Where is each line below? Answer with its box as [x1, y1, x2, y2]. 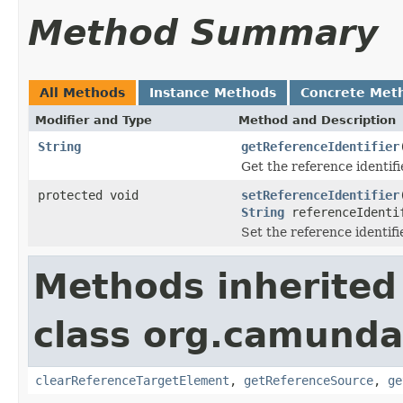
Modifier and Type [35, 112, 152, 127]
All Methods [40, 85, 125, 100]
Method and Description [238, 112, 396, 127]
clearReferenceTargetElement [35, 372, 229, 388]
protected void [38, 187, 139, 202]
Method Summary [28, 12, 378, 53]
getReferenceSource [244, 372, 373, 388]
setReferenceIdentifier [241, 187, 399, 202]
